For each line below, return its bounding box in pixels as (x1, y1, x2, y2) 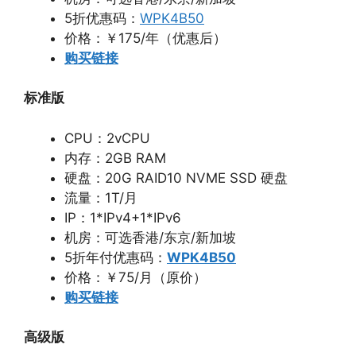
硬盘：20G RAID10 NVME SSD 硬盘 (64, 169, 288, 186)
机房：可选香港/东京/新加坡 (64, 229, 236, 246)
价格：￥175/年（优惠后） (64, 29, 226, 46)
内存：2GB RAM (64, 149, 166, 166)
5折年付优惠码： (64, 249, 167, 265)
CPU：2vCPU (64, 130, 150, 146)
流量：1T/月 (64, 189, 137, 206)
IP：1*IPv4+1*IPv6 (64, 209, 181, 226)
